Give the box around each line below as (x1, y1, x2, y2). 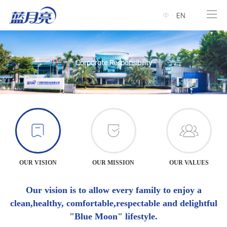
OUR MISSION (92, 159, 135, 166)
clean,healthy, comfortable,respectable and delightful (10, 198, 217, 208)
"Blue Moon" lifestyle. (69, 211, 158, 221)
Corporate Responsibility (75, 58, 152, 67)
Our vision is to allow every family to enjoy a (25, 185, 202, 195)
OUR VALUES (169, 159, 209, 166)
